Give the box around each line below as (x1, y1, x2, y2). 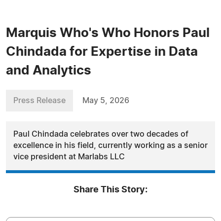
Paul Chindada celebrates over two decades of (13, 130, 188, 138)
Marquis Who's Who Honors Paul (6, 27, 210, 39)
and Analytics (6, 64, 91, 77)
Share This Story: (74, 185, 147, 194)
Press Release (13, 97, 66, 105)
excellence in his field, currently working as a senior (13, 142, 208, 149)
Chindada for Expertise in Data (6, 45, 198, 58)
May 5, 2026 (82, 97, 129, 105)
